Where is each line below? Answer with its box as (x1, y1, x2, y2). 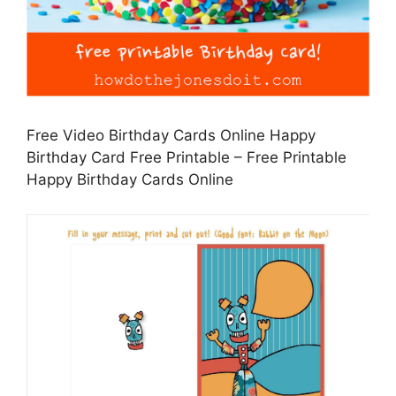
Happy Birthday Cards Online (27, 171, 233, 189)
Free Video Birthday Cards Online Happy (27, 126, 316, 145)
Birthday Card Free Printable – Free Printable (27, 148, 346, 167)
